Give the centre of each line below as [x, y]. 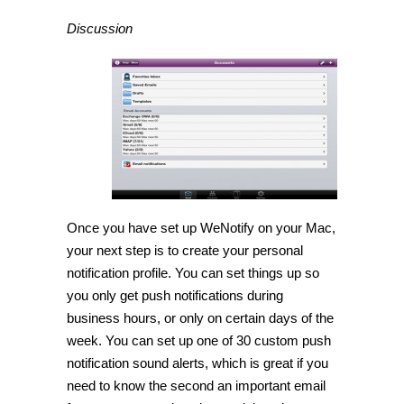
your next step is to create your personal [185, 250]
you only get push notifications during [175, 295]
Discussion [100, 28]
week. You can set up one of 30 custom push [199, 340]
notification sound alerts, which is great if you [197, 363]
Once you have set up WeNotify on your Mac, [201, 227]
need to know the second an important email [196, 385]
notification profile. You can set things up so [193, 272]
